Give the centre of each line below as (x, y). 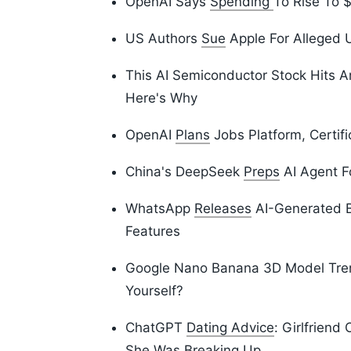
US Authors (163, 39)
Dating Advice (230, 328)
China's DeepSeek (185, 172)
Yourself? (154, 291)
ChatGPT (156, 328)
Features (153, 232)
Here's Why (161, 98)
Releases (223, 209)
